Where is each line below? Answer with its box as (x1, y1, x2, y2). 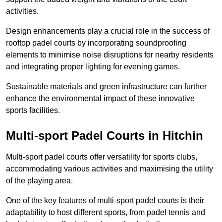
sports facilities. (6, 106, 60, 115)
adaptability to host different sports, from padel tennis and (6, 208, 205, 217)
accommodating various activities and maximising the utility (6, 165, 213, 173)
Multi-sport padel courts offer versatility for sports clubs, (6, 153, 197, 162)
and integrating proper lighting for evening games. (6, 62, 180, 71)
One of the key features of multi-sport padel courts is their (6, 196, 204, 205)
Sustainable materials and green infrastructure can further (6, 82, 207, 91)
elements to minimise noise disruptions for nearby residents (6, 51, 214, 59)
